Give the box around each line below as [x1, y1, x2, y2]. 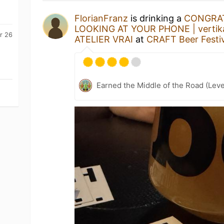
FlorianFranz [74, 13, 128, 23]
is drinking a [128, 13, 184, 23]
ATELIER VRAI [74, 34, 133, 44]
